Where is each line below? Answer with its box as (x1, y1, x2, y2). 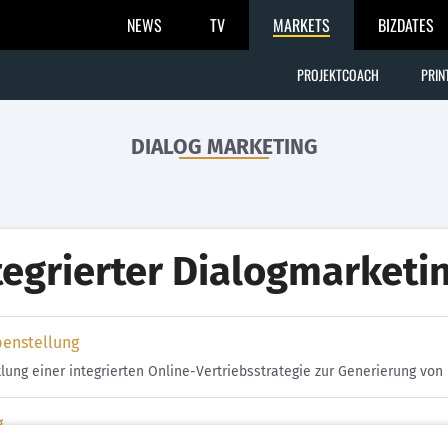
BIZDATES (378, 13, 434, 37)
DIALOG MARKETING (130, 134, 318, 160)
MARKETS (273, 13, 330, 37)
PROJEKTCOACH (297, 64, 379, 85)
